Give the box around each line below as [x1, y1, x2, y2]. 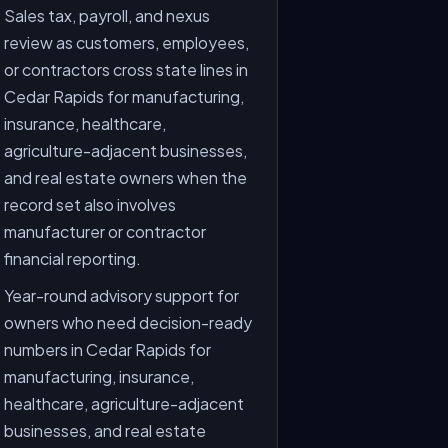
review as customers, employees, [4, 32, 250, 53]
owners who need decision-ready [4, 312, 253, 333]
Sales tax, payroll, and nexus [4, 5, 211, 26]
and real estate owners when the [4, 167, 248, 188]
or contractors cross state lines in [4, 59, 249, 80]
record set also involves [4, 194, 177, 215]
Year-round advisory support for [4, 285, 240, 306]
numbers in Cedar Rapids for [4, 339, 212, 360]
